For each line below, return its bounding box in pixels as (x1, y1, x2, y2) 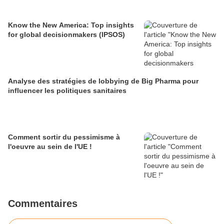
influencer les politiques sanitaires (8, 86, 126, 95)
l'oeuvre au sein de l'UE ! (8, 142, 92, 151)
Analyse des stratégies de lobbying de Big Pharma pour (8, 77, 198, 85)
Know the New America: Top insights (8, 21, 134, 29)
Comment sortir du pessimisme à (8, 133, 120, 141)
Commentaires (8, 198, 77, 209)
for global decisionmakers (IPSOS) (8, 30, 125, 39)
